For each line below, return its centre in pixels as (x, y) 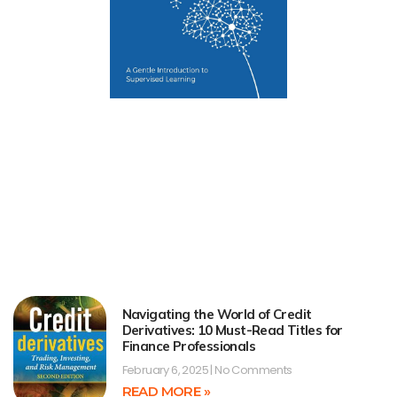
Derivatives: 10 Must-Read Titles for (232, 331)
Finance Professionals (188, 346)
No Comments (252, 370)
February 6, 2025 (166, 370)
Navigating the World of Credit (217, 315)
